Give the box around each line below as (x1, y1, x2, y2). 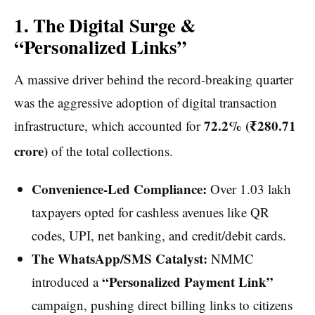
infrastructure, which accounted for (14, 116, 204, 134)
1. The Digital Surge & (14, 11, 196, 39)
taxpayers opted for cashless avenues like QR (31, 203, 269, 221)
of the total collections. (48, 142, 173, 160)
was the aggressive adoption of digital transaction (14, 93, 277, 111)
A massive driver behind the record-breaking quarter (14, 70, 293, 88)
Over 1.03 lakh (206, 180, 291, 198)
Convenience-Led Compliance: (31, 179, 207, 199)
